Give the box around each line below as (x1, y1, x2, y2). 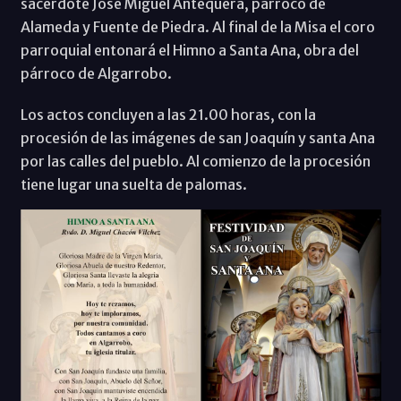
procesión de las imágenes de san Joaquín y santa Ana (20, 128, 375, 147)
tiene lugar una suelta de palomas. (20, 175, 250, 193)
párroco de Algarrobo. (20, 64, 172, 82)
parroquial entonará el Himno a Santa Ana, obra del (20, 40, 359, 59)
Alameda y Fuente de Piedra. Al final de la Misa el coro (20, 17, 375, 36)
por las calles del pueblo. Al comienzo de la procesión (20, 151, 371, 170)
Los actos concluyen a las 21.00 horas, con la (20, 105, 316, 124)
